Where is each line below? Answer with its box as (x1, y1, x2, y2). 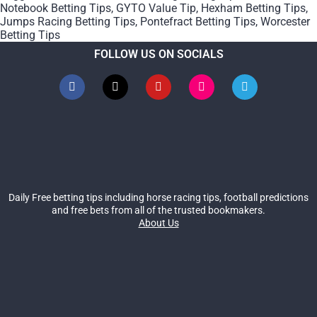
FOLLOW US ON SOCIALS (93, 47, 224, 61)
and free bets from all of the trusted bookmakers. (52, 204, 265, 216)
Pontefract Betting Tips (140, 14, 255, 28)
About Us (138, 217, 179, 229)
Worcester (260, 14, 310, 28)
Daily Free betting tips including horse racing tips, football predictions (8, 191, 309, 203)
